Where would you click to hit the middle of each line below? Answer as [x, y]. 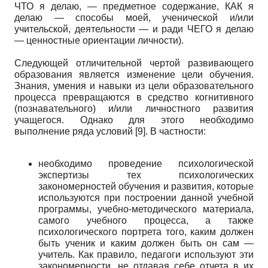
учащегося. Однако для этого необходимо [134, 120]
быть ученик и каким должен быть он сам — [146, 243]
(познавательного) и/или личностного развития [134, 108]
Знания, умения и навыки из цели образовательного [134, 86]
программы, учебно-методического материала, [146, 209]
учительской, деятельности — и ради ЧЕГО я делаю [134, 29]
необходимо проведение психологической [146, 163]
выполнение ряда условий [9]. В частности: [110, 131]
